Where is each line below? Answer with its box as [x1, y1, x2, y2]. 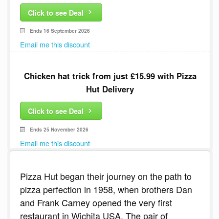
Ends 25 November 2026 [30, 126, 88, 133]
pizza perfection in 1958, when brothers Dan [20, 182, 192, 196]
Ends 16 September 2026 [30, 27, 90, 35]
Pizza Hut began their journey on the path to [20, 169, 192, 182]
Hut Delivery [86, 83, 134, 95]
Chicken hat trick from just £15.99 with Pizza [23, 69, 197, 82]
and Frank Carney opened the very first [20, 196, 172, 209]
